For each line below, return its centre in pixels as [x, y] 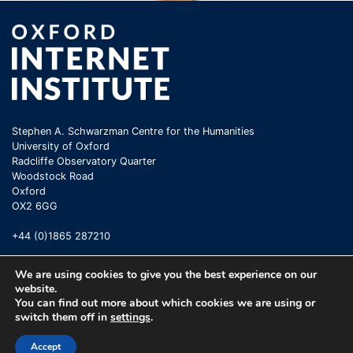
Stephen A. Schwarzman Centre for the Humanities [133, 131]
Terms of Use [186, 338]
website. [36, 289]
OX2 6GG [35, 206]
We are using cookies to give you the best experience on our [166, 275]
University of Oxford [61, 146]
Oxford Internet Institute [74, 338]
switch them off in [63, 317]
